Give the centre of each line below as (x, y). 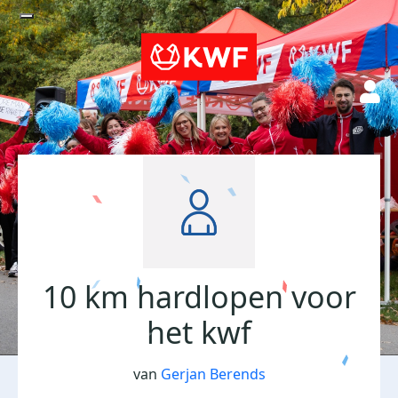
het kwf (199, 332)
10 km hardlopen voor (199, 297)
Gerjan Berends (213, 374)
